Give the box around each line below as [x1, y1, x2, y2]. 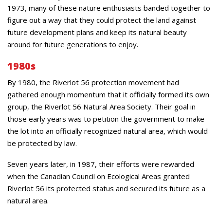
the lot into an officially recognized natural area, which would [7, 126, 208, 136]
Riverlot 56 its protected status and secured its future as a [7, 183, 205, 193]
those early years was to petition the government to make [7, 114, 204, 124]
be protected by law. [7, 138, 77, 148]
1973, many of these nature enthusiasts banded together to [7, 2, 210, 13]
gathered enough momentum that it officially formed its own [7, 90, 209, 99]
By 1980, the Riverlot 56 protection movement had [7, 77, 179, 87]
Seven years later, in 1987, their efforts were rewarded [7, 159, 194, 169]
